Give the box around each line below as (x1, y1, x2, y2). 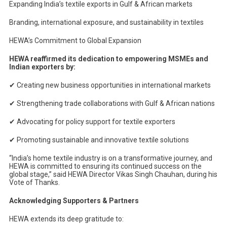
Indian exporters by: (9, 63, 75, 71)
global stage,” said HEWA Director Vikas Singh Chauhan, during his (9, 170, 217, 179)
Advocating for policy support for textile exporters (15, 118, 175, 126)
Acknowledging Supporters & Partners (9, 197, 139, 205)
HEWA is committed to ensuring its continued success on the (9, 162, 202, 171)
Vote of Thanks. (9, 178, 60, 187)
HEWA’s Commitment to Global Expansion (9, 36, 141, 45)
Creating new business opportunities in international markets (15, 81, 211, 90)
